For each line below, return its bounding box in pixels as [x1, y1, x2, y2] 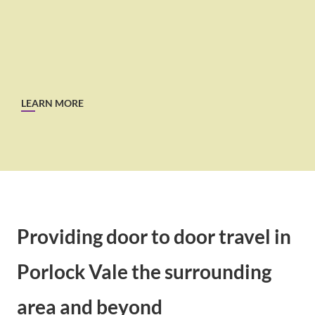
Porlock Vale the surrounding [17, 259, 271, 283]
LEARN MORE [21, 97, 84, 109]
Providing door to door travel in [17, 224, 291, 248]
